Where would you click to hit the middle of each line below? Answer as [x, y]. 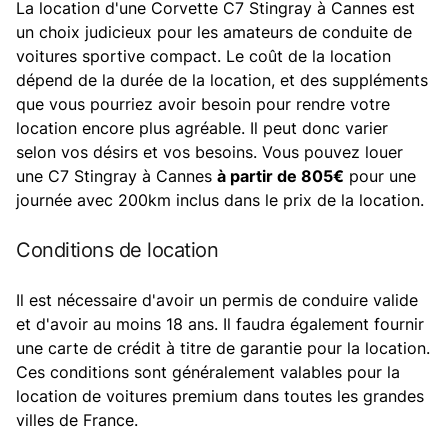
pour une [380, 175]
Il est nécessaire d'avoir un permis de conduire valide [217, 299]
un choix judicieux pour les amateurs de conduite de [214, 31]
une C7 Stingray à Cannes [116, 175]
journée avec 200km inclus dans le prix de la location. [220, 199]
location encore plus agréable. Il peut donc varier [202, 127]
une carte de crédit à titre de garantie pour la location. [223, 347]
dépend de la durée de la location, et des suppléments [222, 79]
